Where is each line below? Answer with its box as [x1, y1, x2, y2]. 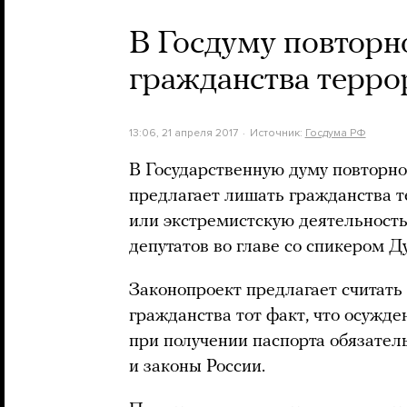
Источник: [249, 126, 305, 139]
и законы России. [129, 358, 265, 376]
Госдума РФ [304, 126, 366, 139]
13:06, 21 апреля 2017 [129, 126, 238, 139]
